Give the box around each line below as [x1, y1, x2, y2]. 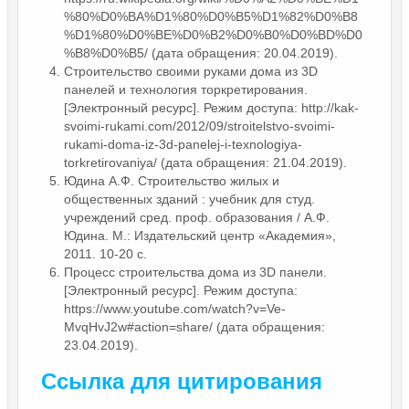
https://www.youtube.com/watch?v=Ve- [64, 300, 286, 316]
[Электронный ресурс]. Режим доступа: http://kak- [64, 100, 359, 115]
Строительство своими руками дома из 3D [64, 63, 318, 79]
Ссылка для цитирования [41, 368, 322, 393]
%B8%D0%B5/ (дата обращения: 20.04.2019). [64, 45, 338, 60]
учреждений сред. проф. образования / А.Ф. [64, 209, 330, 225]
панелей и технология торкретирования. [64, 81, 308, 97]
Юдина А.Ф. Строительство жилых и [64, 173, 279, 188]
